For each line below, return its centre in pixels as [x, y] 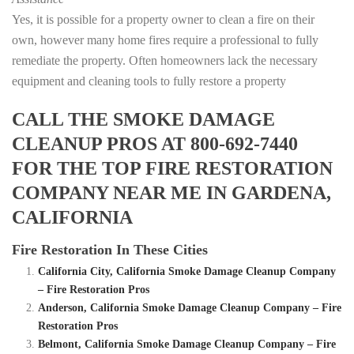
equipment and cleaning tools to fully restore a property [149, 81]
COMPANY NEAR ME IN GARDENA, [171, 193]
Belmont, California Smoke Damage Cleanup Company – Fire [186, 345]
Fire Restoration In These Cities [110, 250]
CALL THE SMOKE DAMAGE [143, 120]
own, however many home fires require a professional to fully [165, 40]
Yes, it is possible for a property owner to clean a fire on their [163, 20]
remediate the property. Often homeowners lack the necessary [165, 61]
